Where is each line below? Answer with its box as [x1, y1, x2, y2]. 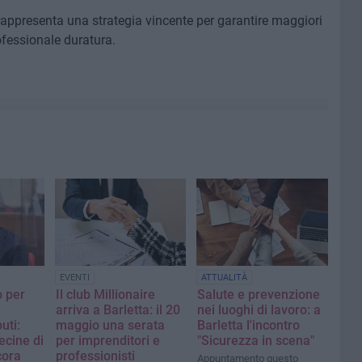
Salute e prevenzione [197, 287, 321, 303]
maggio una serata [56, 318, 165, 334]
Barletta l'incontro [197, 318, 301, 334]
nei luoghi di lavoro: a [197, 302, 322, 318]
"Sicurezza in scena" [197, 333, 315, 349]
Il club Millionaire [56, 287, 155, 303]
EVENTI [60, 272, 90, 284]
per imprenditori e [56, 333, 160, 349]
